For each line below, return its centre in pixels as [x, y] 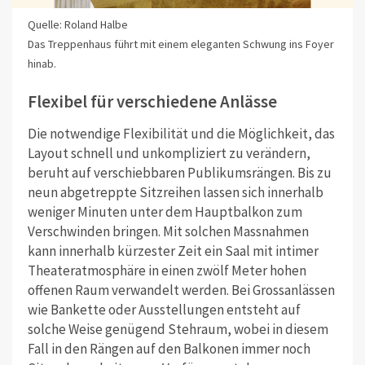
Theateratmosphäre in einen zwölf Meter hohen [167, 271]
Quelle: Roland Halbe [77, 24]
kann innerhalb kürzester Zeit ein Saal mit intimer [173, 251]
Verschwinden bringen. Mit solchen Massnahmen [168, 232]
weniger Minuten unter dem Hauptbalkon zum [165, 212]
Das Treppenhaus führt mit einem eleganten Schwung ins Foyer [180, 44]
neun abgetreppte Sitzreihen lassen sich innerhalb [175, 193]
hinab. [42, 63]
